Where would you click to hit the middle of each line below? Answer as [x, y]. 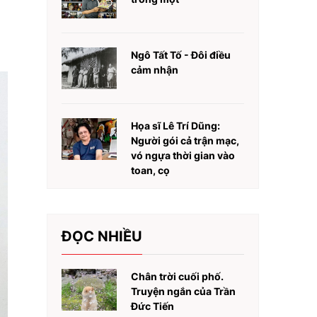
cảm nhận [155, 70]
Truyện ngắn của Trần [183, 291]
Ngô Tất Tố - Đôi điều [181, 55]
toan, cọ [150, 170]
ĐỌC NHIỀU [102, 236]
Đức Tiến [152, 306]
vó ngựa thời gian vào [183, 155]
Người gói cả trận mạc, [185, 140]
